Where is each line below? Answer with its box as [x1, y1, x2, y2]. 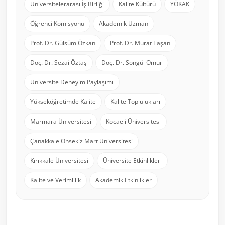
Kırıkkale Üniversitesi [30, 156, 88, 165]
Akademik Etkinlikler [95, 176, 152, 185]
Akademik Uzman [99, 19, 148, 28]
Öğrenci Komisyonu [30, 19, 84, 28]
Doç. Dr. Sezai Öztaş [30, 58, 87, 67]
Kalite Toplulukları [110, 97, 160, 106]
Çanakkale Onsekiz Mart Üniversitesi [30, 137, 133, 146]
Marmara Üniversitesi [30, 117, 91, 126]
